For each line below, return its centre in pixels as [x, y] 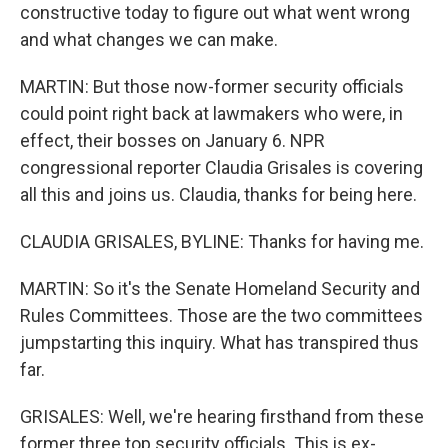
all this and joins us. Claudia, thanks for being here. [218, 194]
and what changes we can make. [149, 39]
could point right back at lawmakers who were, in [211, 113]
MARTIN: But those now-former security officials [212, 86]
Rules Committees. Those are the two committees [221, 315]
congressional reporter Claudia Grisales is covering [221, 167]
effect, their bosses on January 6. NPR [172, 140]
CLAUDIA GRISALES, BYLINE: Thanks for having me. [222, 241]
